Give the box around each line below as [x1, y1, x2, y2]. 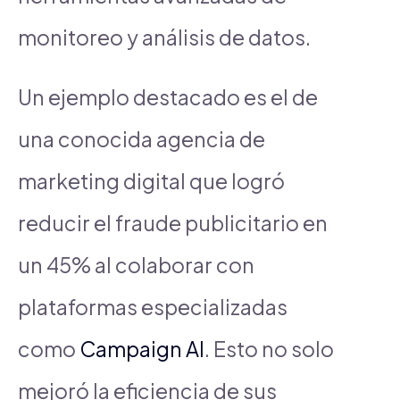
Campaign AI [79, 335, 204, 362]
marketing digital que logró [18, 167, 285, 194]
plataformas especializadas [18, 293, 287, 320]
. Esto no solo [204, 335, 334, 362]
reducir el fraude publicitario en [18, 209, 328, 236]
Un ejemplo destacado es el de [18, 83, 318, 110]
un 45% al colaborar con [18, 251, 254, 278]
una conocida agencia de [18, 125, 265, 152]
